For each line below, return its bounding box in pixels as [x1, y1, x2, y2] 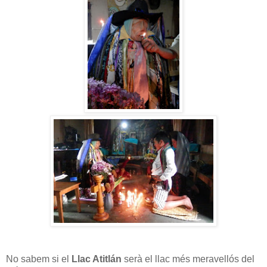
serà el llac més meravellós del [122, 253, 254, 264]
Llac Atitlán [72, 253, 122, 264]
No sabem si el [6, 253, 72, 264]
